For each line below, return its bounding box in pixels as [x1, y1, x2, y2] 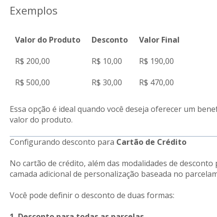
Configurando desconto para [9, 136, 116, 147]
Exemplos [9, 2, 58, 17]
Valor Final [139, 34, 180, 45]
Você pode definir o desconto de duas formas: [9, 190, 174, 201]
